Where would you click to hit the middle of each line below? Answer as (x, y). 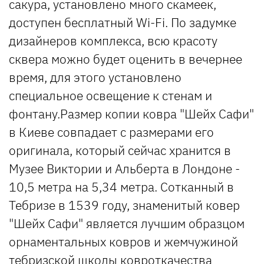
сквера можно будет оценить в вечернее (126, 59)
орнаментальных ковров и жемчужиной (123, 242)
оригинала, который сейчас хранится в (120, 151)
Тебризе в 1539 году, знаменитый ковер (124, 205)
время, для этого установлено (95, 77)
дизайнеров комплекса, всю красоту (113, 41)
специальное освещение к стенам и (110, 96)
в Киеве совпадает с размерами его (111, 132)
